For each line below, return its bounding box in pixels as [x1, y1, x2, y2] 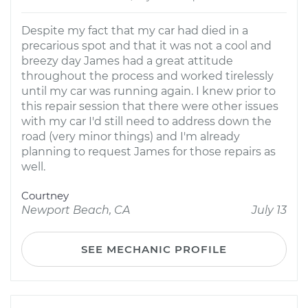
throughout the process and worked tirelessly [21, 69, 274, 82]
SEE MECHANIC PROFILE [81, 243, 227, 256]
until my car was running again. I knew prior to [21, 85, 276, 98]
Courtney [21, 189, 69, 202]
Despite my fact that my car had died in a [21, 24, 248, 37]
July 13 [252, 203, 287, 217]
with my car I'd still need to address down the [21, 115, 272, 128]
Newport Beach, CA [21, 203, 130, 217]
